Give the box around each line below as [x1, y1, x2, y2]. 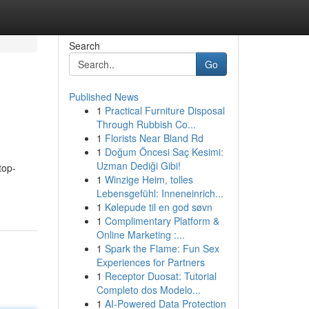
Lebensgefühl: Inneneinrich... [96, 186, 223, 200]
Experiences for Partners [96, 255, 205, 269]
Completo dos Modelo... [96, 283, 201, 297]
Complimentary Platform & [104, 214, 219, 228]
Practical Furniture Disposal [104, 103, 225, 117]
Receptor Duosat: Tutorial [104, 269, 217, 283]
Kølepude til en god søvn [104, 200, 212, 214]
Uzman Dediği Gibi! [96, 159, 181, 172]
